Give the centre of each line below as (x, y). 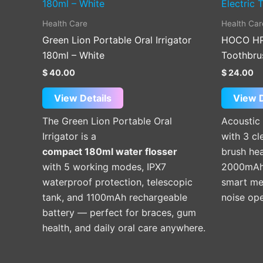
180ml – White (73, 55)
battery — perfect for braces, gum (119, 212)
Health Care (65, 23)
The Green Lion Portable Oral (107, 121)
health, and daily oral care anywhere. (124, 227)
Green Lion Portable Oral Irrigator (117, 40)
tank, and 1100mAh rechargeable (115, 197)
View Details (83, 98)
